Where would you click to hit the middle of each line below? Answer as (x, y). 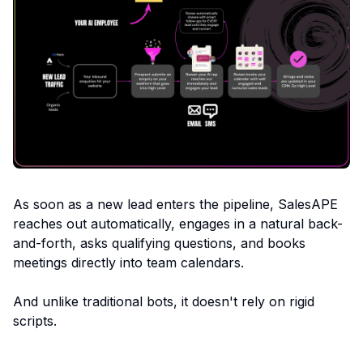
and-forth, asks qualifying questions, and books (159, 243)
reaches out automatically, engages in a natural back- (178, 224)
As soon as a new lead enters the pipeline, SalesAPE (175, 205)
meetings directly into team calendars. (128, 263)
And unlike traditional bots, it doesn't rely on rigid (164, 302)
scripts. (35, 321)
